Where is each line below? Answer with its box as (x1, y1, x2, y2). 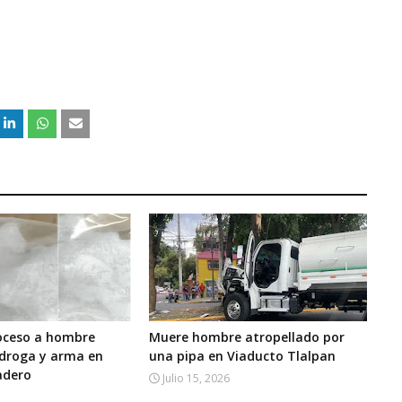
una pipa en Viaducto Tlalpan (148, 347, 336, 365)
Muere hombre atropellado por (148, 328, 345, 346)
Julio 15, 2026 (162, 371, 230, 387)
